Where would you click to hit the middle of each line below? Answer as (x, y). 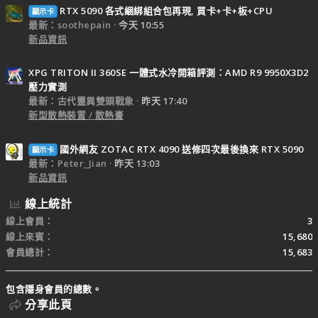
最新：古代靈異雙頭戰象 (81, 101)
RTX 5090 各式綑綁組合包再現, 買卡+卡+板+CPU (166, 10)
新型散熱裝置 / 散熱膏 (76, 115)
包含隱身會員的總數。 (54, 289)
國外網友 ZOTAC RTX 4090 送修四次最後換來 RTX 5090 (182, 149)
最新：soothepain (70, 24)
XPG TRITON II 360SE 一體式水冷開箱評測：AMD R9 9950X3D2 (169, 73)
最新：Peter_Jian (68, 163)
